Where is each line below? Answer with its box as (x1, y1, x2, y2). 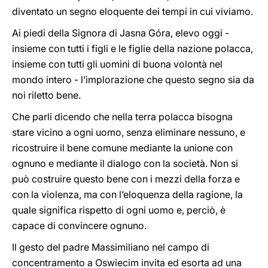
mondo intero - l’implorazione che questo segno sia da (12, 74, 254, 86)
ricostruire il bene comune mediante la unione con (12, 142, 233, 154)
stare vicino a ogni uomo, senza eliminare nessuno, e (12, 126, 245, 138)
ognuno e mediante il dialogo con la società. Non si (12, 157, 238, 169)
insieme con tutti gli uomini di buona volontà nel (12, 58, 223, 70)
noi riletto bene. (12, 89, 81, 101)
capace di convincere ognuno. (12, 220, 147, 232)
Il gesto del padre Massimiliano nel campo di (12, 241, 209, 253)
